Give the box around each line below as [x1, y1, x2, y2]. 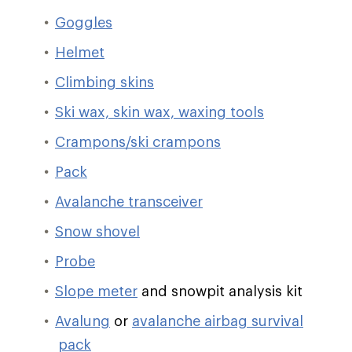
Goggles [55, 13, 112, 31]
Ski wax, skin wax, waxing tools [55, 103, 264, 120]
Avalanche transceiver [55, 192, 203, 210]
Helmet [55, 43, 104, 60]
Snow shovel [55, 222, 140, 240]
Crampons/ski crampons [55, 133, 221, 150]
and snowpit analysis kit [137, 282, 302, 299]
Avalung [55, 312, 110, 329]
